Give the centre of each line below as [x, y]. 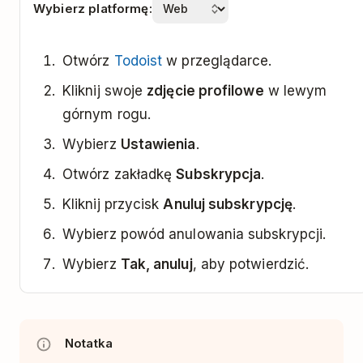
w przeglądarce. [217, 60]
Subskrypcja [219, 174]
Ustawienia [158, 144]
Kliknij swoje [105, 90]
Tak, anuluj [156, 264]
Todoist [138, 60]
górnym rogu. [107, 114]
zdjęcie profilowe [205, 90]
